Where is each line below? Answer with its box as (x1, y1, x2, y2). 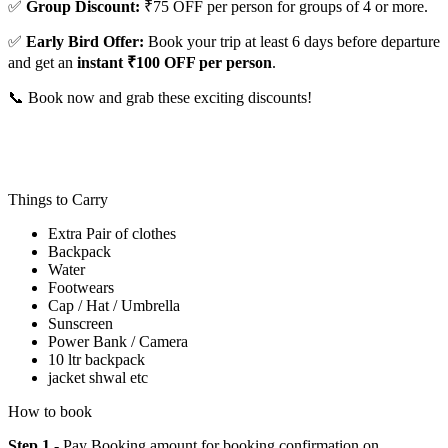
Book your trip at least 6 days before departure (144, 33, 440, 51)
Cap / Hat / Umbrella (48, 297, 184, 315)
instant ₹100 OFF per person (77, 54, 272, 72)
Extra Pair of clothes (48, 225, 176, 243)
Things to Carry (8, 191, 108, 209)
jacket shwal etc (48, 369, 148, 387)
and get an (8, 54, 77, 72)
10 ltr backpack (48, 351, 145, 369)
